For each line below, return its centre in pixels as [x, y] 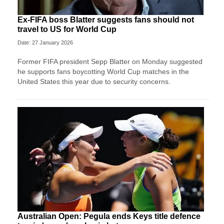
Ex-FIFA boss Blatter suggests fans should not [106, 19]
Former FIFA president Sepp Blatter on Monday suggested [110, 61]
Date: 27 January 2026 [45, 42]
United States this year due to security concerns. [94, 81]
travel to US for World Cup [67, 29]
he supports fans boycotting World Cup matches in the [103, 71]
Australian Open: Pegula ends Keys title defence [109, 216]
